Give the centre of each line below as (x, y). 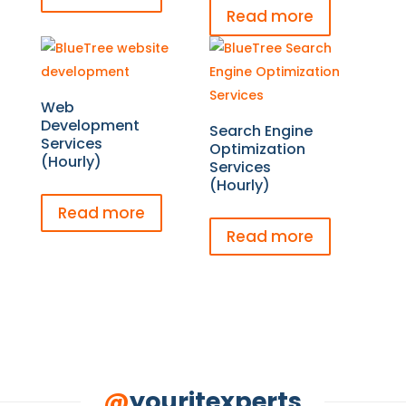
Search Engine (261, 130)
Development (90, 125)
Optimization (258, 149)
